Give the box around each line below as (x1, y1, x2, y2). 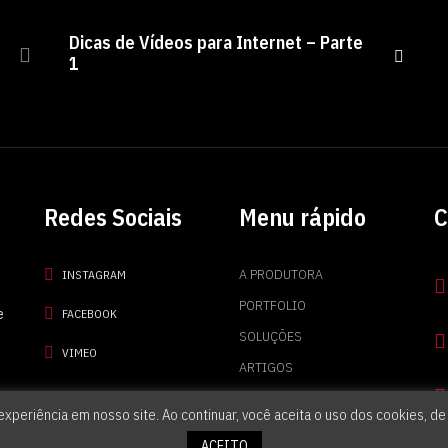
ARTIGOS (239, 358, 293, 377)
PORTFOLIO (239, 296, 306, 315)
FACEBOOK (62, 305, 117, 321)
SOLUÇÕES (239, 327, 302, 346)
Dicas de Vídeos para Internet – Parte (69, 31, 363, 55)
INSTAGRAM (62, 266, 126, 282)
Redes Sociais (44, 201, 182, 234)
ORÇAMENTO (239, 389, 314, 408)
